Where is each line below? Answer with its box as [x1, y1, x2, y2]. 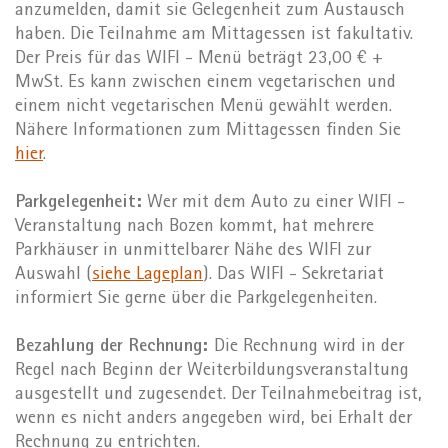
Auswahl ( [15, 265, 92, 285]
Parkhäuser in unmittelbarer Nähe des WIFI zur [15, 241, 371, 261]
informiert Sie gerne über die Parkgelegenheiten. [15, 289, 377, 309]
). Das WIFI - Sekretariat [203, 265, 384, 285]
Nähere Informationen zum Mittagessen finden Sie [15, 121, 401, 141]
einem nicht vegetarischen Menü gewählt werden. [15, 97, 392, 117]
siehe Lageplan [92, 265, 203, 285]
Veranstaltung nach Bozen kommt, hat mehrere [15, 217, 374, 237]
